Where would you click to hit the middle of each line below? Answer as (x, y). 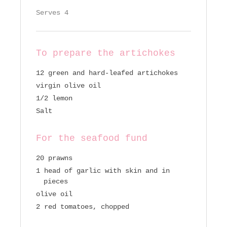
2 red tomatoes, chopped (83, 207)
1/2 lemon (54, 99)
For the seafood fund (92, 139)
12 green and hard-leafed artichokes (107, 73)
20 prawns (54, 158)
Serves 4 (52, 13)
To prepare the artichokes (106, 53)
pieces (56, 182)
